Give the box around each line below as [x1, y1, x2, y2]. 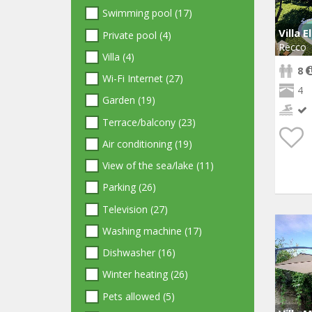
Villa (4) [102, 49, 134, 63]
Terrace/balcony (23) [102, 115, 196, 129]
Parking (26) [102, 180, 156, 194]
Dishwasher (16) [102, 246, 175, 259]
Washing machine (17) [102, 224, 202, 237]
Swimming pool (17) [102, 6, 192, 20]
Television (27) [102, 202, 168, 216]
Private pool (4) [102, 28, 171, 42]
